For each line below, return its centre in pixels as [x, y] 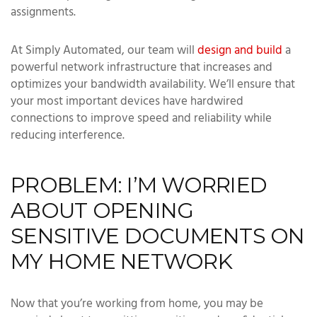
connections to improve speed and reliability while [141, 119]
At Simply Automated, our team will [104, 51]
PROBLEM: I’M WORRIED [139, 185]
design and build [240, 51]
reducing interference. [68, 136]
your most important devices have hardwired [127, 102]
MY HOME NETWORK [121, 261]
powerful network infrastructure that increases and [142, 68]
